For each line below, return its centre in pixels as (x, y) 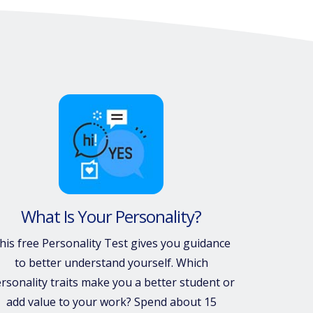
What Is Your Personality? (111, 216)
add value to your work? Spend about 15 (111, 301)
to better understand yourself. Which (111, 262)
